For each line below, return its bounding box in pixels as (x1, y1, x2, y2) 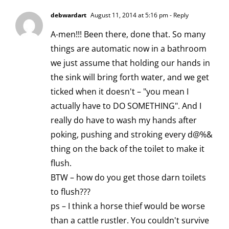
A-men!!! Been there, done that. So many (51, 28, 205, 40)
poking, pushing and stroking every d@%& (51, 128, 213, 140)
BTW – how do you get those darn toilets (51, 171, 206, 183)
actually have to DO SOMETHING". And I (51, 100, 201, 111)
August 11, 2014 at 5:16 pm (89, 10, 168, 19)
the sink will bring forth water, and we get (51, 71, 209, 83)
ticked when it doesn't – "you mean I (51, 85, 189, 97)
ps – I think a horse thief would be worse (51, 200, 205, 212)
